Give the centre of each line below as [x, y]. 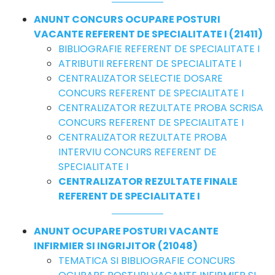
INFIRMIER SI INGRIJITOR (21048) [116, 246]
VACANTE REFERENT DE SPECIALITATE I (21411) [148, 34]
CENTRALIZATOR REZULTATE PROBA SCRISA [161, 107]
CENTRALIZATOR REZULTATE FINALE [148, 181]
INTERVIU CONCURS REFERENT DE [137, 152]
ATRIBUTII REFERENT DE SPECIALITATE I [150, 63]
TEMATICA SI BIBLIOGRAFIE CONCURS [147, 260]
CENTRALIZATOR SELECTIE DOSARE [141, 78]
